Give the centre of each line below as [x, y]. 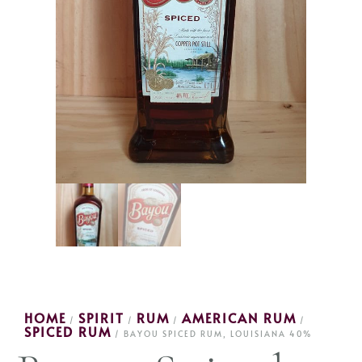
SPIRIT [101, 317]
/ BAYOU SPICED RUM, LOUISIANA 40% [212, 333]
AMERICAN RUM [239, 317]
